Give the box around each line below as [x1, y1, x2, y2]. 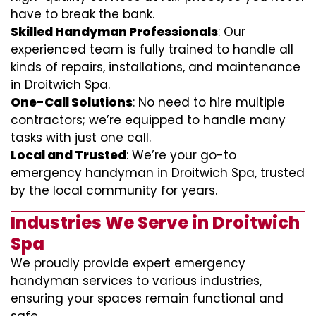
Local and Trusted [11, 147, 126, 164]
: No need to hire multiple [133, 94, 285, 111]
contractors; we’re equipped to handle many [11, 111, 286, 128]
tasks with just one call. [11, 129, 151, 146]
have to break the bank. [11, 6, 154, 23]
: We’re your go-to [126, 147, 236, 164]
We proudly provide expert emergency [11, 255, 245, 272]
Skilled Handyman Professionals [11, 23, 218, 40]
